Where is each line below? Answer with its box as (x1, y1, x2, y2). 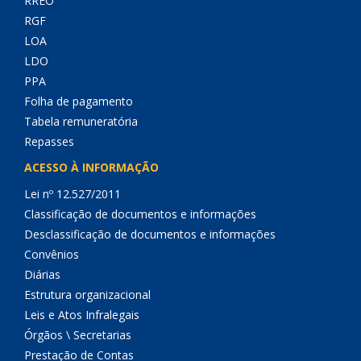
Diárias (24, 267, 60, 282)
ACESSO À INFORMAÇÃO (24, 160, 159, 175)
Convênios (24, 247, 79, 262)
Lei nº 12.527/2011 (24, 186, 121, 201)
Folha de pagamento (24, 93, 133, 109)
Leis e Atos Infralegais (24, 307, 139, 322)
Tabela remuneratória (24, 114, 138, 129)
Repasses (24, 134, 74, 149)
